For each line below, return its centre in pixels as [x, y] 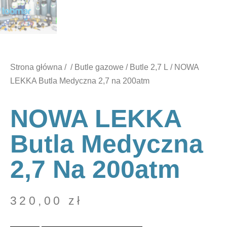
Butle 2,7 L [149, 67]
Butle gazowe [99, 67]
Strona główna [36, 67]
